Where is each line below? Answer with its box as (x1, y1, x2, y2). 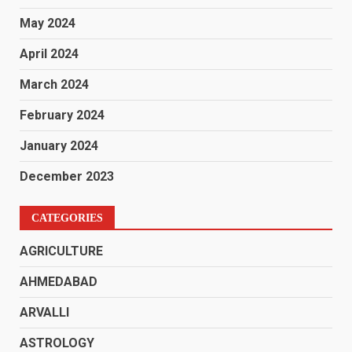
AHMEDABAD (20, 274, 97, 289)
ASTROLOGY (20, 335, 94, 350)
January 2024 (20, 138, 98, 153)
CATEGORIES (31, 212, 103, 224)
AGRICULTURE (20, 244, 103, 258)
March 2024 (20, 77, 89, 92)
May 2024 (20, 16, 75, 31)
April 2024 (20, 46, 79, 61)
